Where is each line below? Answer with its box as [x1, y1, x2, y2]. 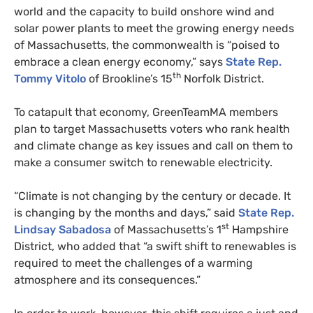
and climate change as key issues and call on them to [14, 138, 293, 152]
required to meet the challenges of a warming [14, 256, 253, 270]
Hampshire [229, 222, 289, 236]
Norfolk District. [181, 71, 264, 85]
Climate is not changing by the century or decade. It [18, 189, 291, 203]
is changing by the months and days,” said [14, 205, 238, 219]
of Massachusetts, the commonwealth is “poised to [14, 38, 279, 52]
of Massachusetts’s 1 [111, 222, 221, 236]
